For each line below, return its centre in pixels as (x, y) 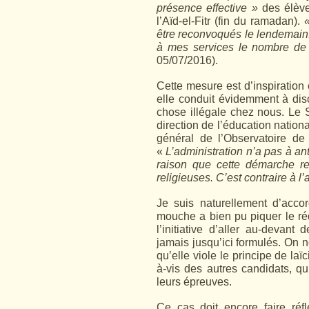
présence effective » (207, 8)
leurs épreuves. (194, 282)
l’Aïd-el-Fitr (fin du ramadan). (230, 21)
